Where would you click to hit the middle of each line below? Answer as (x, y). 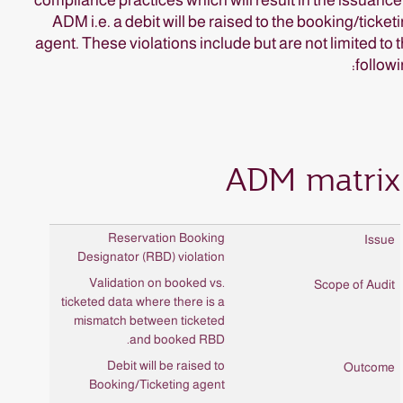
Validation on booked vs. (157, 282)
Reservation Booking (166, 237)
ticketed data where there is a (143, 301)
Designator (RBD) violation (151, 256)
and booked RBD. (177, 339)
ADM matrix (313, 179)
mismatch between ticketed (149, 320)
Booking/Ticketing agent (157, 384)
